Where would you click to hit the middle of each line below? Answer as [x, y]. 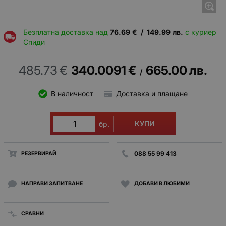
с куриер [200, 32]
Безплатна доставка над [66, 32]
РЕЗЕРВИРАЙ [39, 153]
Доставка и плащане [152, 93]
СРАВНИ [32, 213]
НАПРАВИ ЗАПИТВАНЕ [52, 184]
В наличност [72, 93]
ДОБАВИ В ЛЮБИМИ [162, 184]
